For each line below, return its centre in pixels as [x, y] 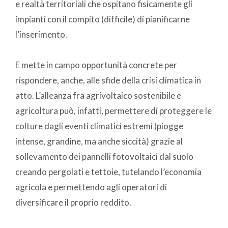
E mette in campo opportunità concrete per [96, 65]
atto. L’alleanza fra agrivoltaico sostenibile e [98, 96]
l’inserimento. [41, 35]
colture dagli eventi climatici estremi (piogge [99, 126]
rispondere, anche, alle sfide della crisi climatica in [108, 80]
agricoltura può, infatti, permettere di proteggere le [113, 111]
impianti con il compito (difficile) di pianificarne [103, 19]
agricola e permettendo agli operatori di [91, 187]
